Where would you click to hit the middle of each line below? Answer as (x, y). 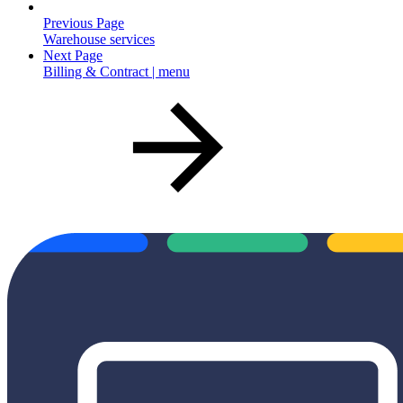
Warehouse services (99, 40)
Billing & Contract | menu (116, 72)
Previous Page (84, 23)
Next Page (73, 56)
